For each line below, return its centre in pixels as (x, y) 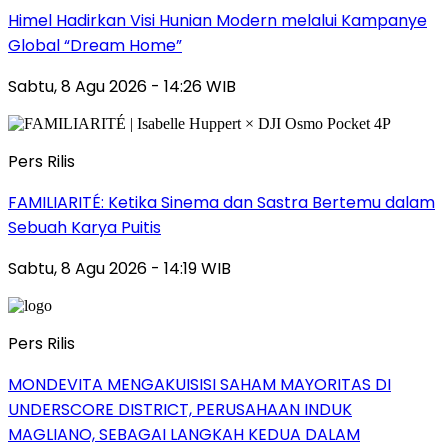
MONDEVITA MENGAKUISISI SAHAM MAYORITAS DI (199, 385)
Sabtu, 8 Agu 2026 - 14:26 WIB (122, 87)
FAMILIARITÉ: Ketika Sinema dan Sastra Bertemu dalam (221, 203)
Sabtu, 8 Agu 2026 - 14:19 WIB (119, 269)
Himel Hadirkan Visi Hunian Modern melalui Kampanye (217, 21)
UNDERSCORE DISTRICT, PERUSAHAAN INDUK (180, 410)
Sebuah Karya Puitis (84, 228)
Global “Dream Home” (95, 46)
